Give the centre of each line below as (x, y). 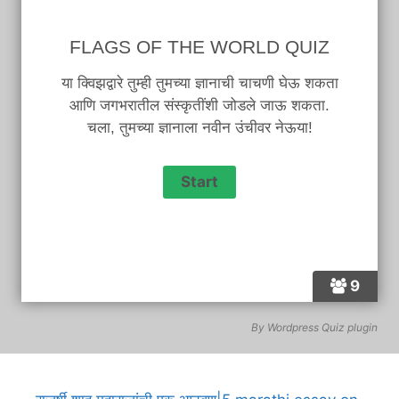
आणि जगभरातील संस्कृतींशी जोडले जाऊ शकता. (199, 105)
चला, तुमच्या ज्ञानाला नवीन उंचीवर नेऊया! (199, 127)
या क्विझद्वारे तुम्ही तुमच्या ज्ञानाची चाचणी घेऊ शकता (199, 83)
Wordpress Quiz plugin (322, 328)
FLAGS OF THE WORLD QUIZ (199, 46)
